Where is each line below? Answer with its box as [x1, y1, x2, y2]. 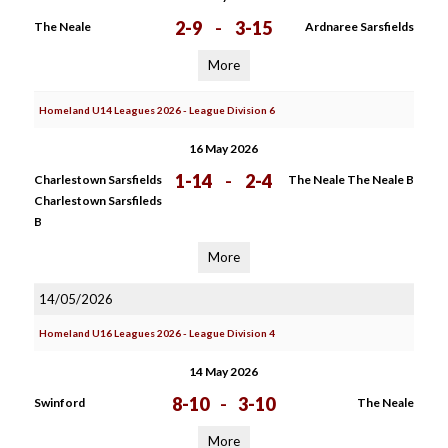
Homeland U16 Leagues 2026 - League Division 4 [38, 327, 275, 339]
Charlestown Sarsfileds [33, 193, 162, 208]
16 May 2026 [189, 141, 259, 156]
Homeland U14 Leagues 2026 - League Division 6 [38, 104, 275, 116]
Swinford [33, 395, 85, 410]
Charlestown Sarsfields [33, 172, 162, 187]
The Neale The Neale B [287, 172, 414, 187]
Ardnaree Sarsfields [304, 19, 414, 34]
